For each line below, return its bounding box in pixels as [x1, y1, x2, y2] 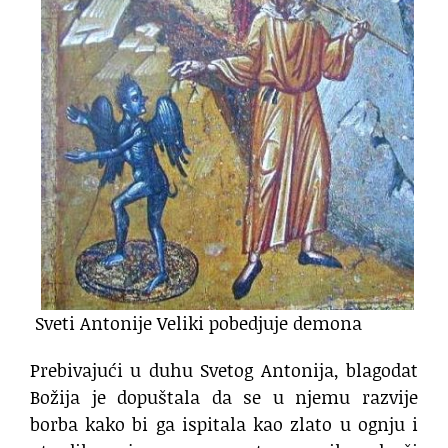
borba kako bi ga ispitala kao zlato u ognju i [30, 411, 418, 438]
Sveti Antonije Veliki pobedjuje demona [35, 310, 362, 337]
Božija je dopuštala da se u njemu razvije [30, 384, 418, 411]
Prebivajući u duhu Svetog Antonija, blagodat [30, 357, 418, 384]
